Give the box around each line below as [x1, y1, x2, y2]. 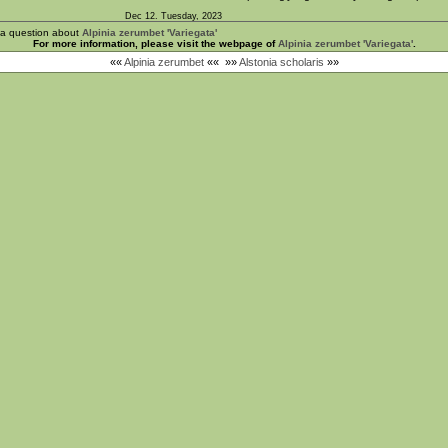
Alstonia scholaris [238, 56, 324, 68]
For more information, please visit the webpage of [32, 38, 278, 49]
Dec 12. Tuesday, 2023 [125, 11, 222, 21]
